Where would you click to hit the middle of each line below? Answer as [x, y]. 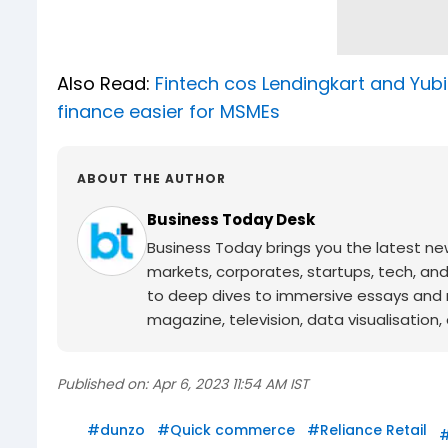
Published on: [102, 383]
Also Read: [106, 83]
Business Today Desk [231, 219]
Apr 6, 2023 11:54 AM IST [230, 383]
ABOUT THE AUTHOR [151, 178]
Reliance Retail [373, 429]
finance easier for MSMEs [168, 111]
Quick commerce [232, 429]
